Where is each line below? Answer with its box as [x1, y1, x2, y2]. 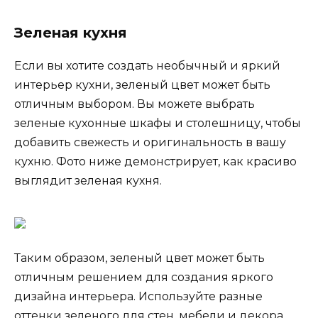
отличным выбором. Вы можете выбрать [14, 97, 255, 111]
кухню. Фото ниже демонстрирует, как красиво [14, 155, 297, 169]
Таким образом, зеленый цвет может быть [14, 251, 265, 265]
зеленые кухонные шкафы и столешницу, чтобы [14, 116, 301, 131]
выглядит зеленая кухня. [14, 174, 162, 188]
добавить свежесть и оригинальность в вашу [14, 136, 286, 150]
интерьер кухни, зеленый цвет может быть [14, 78, 270, 92]
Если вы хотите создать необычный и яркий [14, 59, 280, 73]
